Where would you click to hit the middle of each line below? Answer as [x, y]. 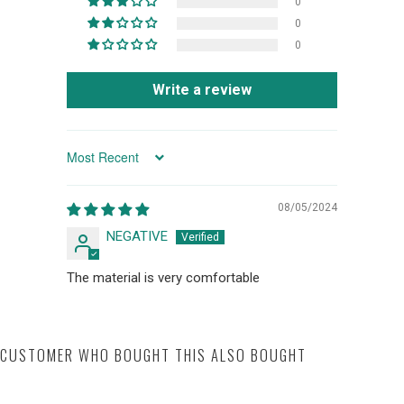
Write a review [202, 89]
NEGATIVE [137, 236]
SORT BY [90, 164]
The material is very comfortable [163, 277]
